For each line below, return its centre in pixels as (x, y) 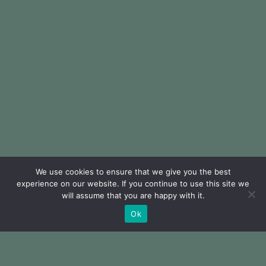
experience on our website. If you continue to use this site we (133, 183)
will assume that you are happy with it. (133, 195)
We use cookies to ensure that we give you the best (133, 172)
